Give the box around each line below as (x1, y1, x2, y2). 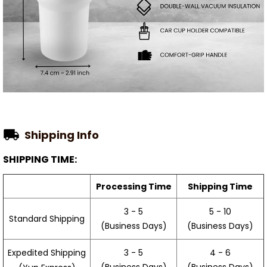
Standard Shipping (9, 213, 85, 225)
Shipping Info (24, 127, 99, 142)
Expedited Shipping (8, 247, 86, 259)
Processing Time (95, 180, 172, 193)
